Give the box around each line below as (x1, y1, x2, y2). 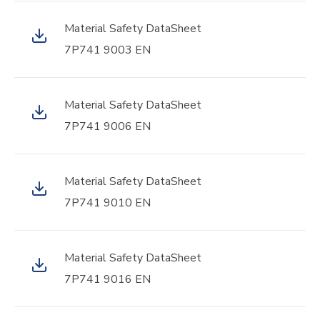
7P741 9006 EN (64, 119, 151, 134)
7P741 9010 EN (64, 195, 151, 211)
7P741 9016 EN (64, 271, 151, 287)
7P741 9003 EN (64, 42, 151, 58)
